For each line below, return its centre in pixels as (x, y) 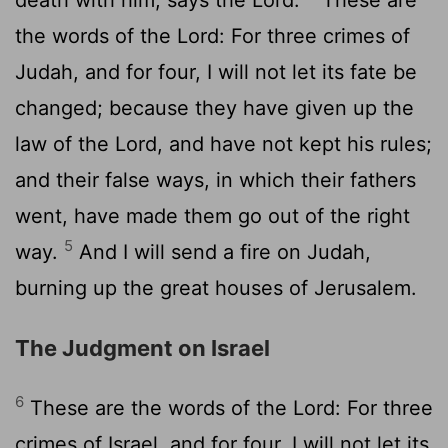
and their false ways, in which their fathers (215, 179)
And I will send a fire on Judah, (222, 251)
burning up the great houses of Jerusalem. (216, 287)
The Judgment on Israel (142, 347)
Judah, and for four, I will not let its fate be (216, 71)
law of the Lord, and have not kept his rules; (223, 143)
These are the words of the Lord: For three (228, 407)
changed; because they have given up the (214, 107)
